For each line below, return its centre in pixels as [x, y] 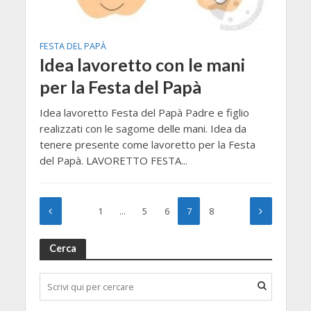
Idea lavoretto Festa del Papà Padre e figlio [144, 113]
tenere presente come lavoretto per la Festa [147, 145]
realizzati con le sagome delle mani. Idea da [143, 129]
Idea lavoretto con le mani [142, 65]
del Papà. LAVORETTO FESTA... [113, 161]
